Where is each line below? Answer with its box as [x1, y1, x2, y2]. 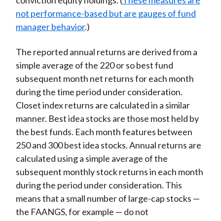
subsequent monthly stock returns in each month [15, 166, 203, 178]
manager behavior [15, 21, 85, 33]
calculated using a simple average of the [15, 153, 168, 164]
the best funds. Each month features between [15, 126, 192, 138]
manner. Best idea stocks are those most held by [15, 113, 199, 124]
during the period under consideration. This [15, 180, 182, 191]
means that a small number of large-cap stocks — [15, 193, 200, 204]
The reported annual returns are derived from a [15, 46, 197, 58]
